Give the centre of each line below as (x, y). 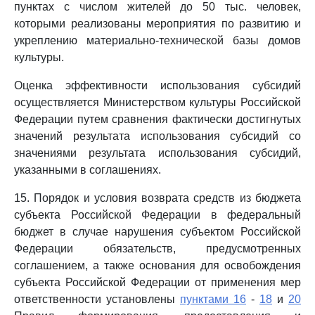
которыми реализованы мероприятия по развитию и (157, 24)
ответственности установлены (97, 299)
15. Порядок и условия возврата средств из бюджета (157, 198)
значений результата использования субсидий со (157, 136)
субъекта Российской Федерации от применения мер (157, 282)
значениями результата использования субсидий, (157, 153)
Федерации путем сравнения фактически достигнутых (157, 119)
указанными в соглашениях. (88, 170)
